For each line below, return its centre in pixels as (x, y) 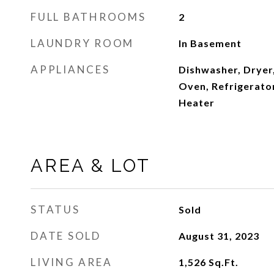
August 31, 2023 (219, 236)
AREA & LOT (91, 166)
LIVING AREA (72, 262)
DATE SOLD (66, 236)
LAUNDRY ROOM (82, 43)
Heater (196, 102)
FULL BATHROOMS (88, 17)
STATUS (55, 209)
